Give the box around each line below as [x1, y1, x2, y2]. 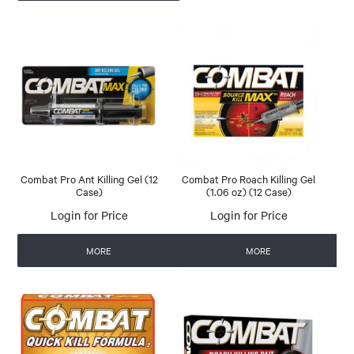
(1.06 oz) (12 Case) [205, 184, 292, 199]
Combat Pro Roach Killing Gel [182, 171, 316, 186]
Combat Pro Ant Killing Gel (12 [21, 171, 159, 186]
